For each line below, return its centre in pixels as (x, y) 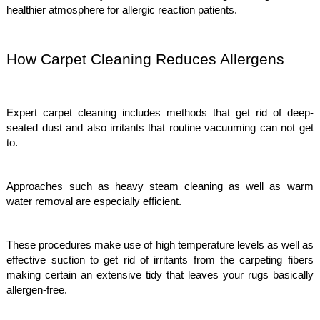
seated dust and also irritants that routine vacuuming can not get (160, 128)
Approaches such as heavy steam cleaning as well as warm (160, 186)
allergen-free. (37, 290)
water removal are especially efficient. (96, 201)
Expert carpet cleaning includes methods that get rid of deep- (160, 113)
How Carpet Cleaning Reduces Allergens (146, 59)
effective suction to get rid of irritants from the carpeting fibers (160, 260)
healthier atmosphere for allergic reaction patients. (122, 10)
